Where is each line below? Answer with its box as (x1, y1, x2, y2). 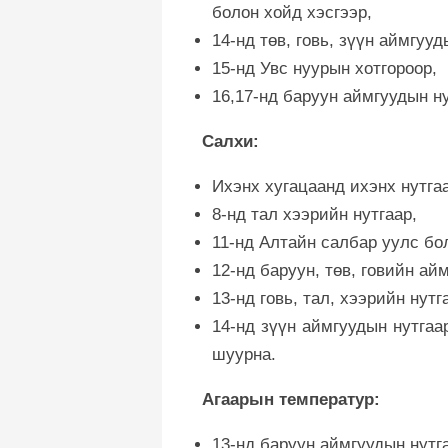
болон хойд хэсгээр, (212, 2, 372, 22)
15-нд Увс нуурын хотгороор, (212, 58, 437, 78)
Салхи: (202, 131, 259, 151)
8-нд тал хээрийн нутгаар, (212, 204, 417, 224)
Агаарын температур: (202, 389, 380, 409)
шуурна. (212, 344, 276, 364)
